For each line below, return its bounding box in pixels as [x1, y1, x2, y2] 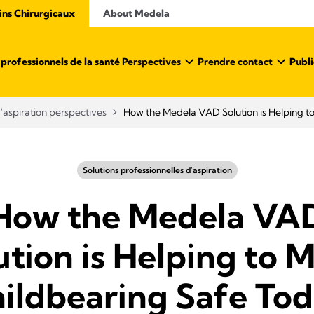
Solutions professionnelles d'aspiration [82, 165, 232, 175]
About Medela [102, 7, 170, 20]
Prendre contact [198, 55, 273, 68]
